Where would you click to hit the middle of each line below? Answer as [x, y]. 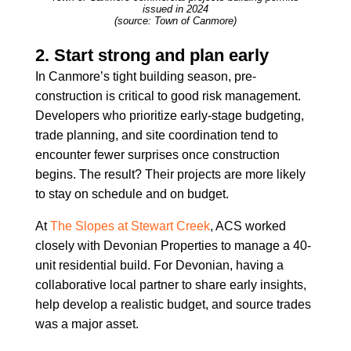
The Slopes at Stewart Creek [130, 226]
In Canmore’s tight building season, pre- [145, 76]
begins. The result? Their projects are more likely [170, 174]
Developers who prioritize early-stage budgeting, [169, 115]
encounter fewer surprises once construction [157, 154]
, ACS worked [248, 226]
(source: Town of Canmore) [175, 20]
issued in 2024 [175, 9]
